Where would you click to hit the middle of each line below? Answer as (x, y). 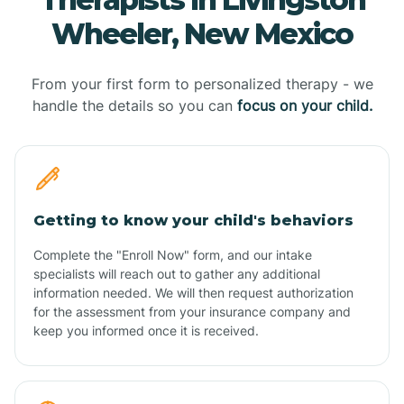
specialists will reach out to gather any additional (177, 273)
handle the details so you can (134, 105)
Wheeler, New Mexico (202, 33)
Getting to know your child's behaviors (193, 220)
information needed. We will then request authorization (193, 292)
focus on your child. (304, 105)
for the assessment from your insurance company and (192, 311)
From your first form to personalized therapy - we (202, 83)
